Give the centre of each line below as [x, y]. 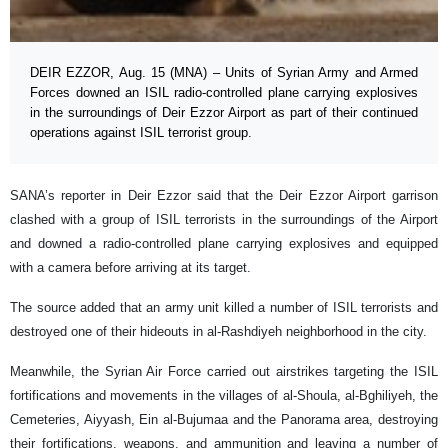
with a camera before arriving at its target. [130, 268]
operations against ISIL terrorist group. [141, 133]
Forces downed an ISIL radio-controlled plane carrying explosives [224, 93]
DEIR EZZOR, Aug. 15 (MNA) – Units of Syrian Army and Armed [224, 73]
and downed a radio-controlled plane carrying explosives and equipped [224, 244]
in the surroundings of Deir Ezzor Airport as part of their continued [224, 113]
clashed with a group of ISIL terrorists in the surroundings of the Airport [224, 220]
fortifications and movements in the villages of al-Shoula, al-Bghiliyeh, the [224, 396]
